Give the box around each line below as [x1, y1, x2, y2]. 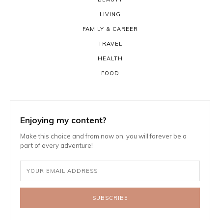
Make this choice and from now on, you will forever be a [20, 132, 187, 140]
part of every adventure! [20, 141, 93, 150]
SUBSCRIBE [92, 194, 128, 201]
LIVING [99, 11, 121, 18]
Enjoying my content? [20, 115, 107, 126]
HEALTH [97, 55, 123, 62]
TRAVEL [98, 40, 122, 48]
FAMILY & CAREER [82, 26, 138, 33]
